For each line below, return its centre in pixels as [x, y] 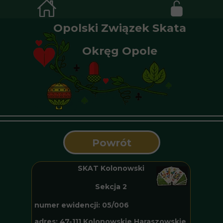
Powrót [112, 143]
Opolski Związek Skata [120, 28]
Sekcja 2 [111, 187]
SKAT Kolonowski [111, 168]
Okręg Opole [120, 51]
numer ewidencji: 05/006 [82, 205]
